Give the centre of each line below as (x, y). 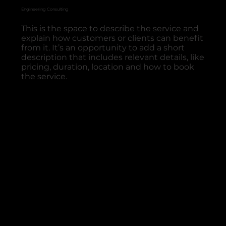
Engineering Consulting (45, 9)
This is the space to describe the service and (110, 28)
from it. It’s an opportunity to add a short (103, 47)
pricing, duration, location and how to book (108, 67)
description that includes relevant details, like (113, 57)
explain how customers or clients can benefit (112, 38)
